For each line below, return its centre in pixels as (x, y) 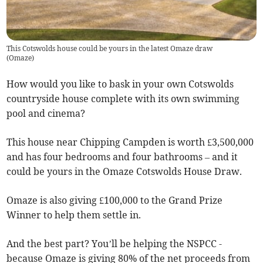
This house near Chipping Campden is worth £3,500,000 (130, 142)
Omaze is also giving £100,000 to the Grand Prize (115, 200)
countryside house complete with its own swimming (123, 99)
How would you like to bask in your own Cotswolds (120, 84)
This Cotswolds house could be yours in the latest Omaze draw (110, 49)
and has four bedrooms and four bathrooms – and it (122, 157)
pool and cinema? (46, 114)
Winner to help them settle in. (74, 215)
